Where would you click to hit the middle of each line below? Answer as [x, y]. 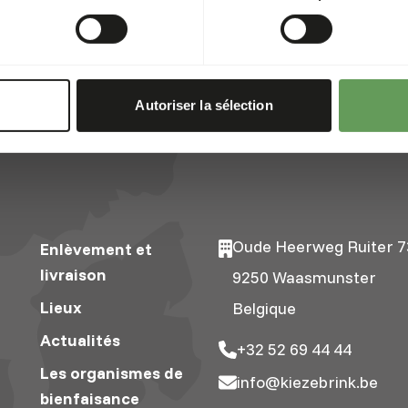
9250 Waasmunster [304, 277]
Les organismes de [111, 372]
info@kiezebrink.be [307, 382]
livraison [73, 274]
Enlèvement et [96, 249]
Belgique [264, 308]
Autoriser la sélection [204, 105]
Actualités [80, 340]
